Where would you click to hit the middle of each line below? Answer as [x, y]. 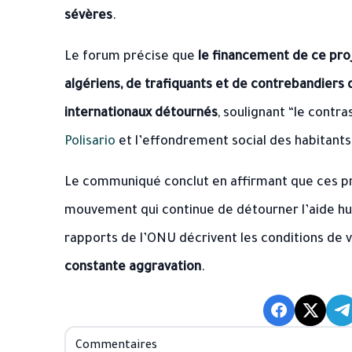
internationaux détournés [141, 114]
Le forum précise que [131, 57]
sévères [88, 16]
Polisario [90, 142]
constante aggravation [133, 268]
